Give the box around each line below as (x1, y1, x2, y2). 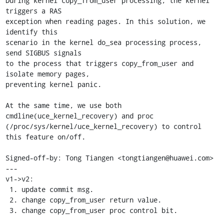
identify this (5, 26, 57, 36)
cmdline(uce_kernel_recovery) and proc (5, 110, 153, 120)
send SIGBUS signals (5, 47, 81, 57)
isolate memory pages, (5, 68, 89, 78)
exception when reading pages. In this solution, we (5, 16, 205, 26)
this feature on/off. (5, 131, 85, 141)
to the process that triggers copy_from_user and (5, 58, 193, 68)
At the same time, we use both (5, 100, 121, 110)
